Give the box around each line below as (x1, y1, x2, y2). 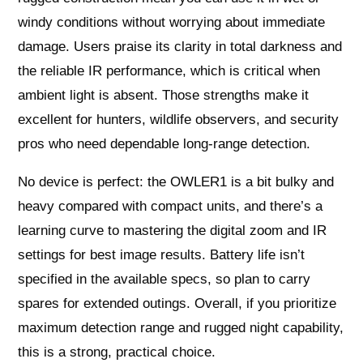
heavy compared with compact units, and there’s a (18, 199, 323, 215)
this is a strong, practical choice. (18, 344, 216, 361)
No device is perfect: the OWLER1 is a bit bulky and (18, 174, 335, 190)
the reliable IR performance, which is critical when (18, 63, 321, 79)
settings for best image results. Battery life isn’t (18, 247, 305, 263)
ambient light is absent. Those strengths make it (18, 88, 310, 104)
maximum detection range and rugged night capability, (18, 320, 344, 336)
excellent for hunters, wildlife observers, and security (18, 112, 340, 128)
